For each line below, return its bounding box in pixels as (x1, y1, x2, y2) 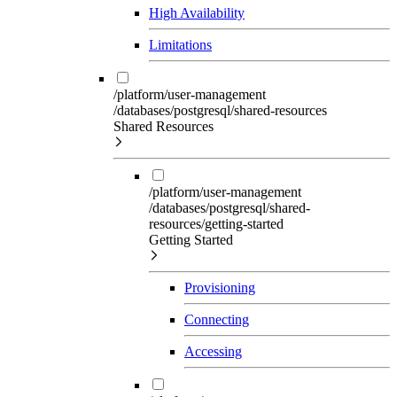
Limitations (149, 36, 212, 52)
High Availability (149, 4, 245, 20)
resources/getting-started (149, 215, 284, 231)
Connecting (184, 311, 249, 327)
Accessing (184, 343, 242, 359)
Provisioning (184, 279, 255, 295)
